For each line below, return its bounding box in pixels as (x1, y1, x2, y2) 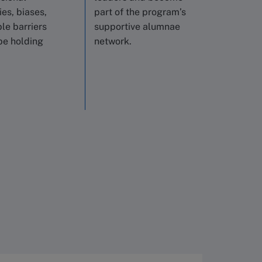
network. (94, 36, 132, 47)
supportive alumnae (94, 21, 180, 32)
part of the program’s (94, 6, 186, 18)
